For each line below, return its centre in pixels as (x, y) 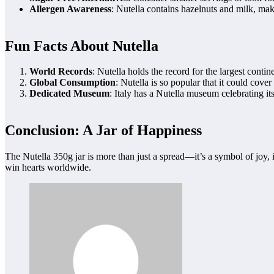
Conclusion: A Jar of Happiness (103, 131)
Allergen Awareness (70, 9)
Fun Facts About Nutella (82, 46)
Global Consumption (72, 83)
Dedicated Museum (69, 94)
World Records (61, 72)
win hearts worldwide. (48, 168)
